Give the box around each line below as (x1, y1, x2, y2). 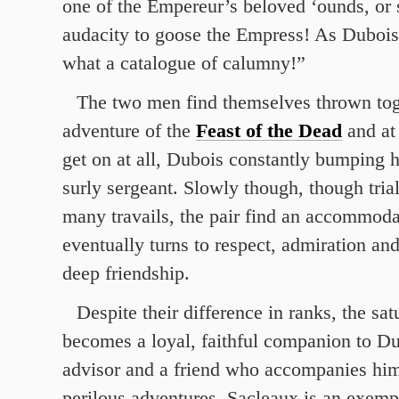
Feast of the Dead (196, 120, 342, 142)
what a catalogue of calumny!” (62, 53, 305, 74)
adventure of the (62, 120, 196, 142)
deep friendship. (62, 263, 190, 284)
